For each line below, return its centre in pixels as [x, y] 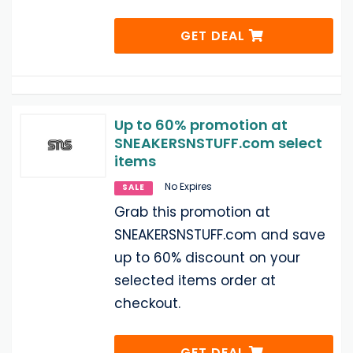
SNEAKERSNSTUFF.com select [218, 143]
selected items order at [195, 280]
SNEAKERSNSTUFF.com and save [220, 234]
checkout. [147, 303]
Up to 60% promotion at [201, 124]
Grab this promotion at [192, 212]
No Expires [188, 186]
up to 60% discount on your [207, 257]
